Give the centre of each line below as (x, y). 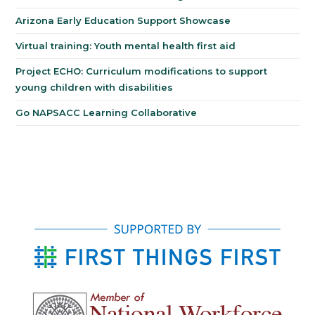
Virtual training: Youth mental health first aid (126, 46)
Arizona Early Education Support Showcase (123, 20)
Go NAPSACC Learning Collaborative (107, 112)
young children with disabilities (96, 87)
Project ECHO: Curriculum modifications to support (142, 71)
